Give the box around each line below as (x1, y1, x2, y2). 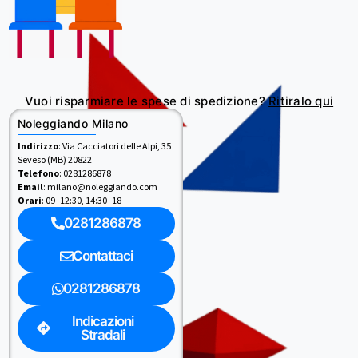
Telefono (17, 166, 59, 179)
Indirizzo (17, 139, 58, 152)
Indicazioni (71, 312, 133, 329)
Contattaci (72, 247, 133, 264)
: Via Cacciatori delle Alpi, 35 (58, 139, 171, 152)
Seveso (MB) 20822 (17, 153, 92, 165)
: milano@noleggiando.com (42, 180, 157, 193)
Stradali (80, 326, 125, 343)
